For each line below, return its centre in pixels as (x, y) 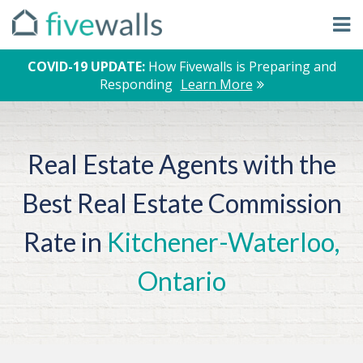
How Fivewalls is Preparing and (242, 67)
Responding (136, 85)
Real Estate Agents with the (181, 164)
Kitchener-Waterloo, (223, 242)
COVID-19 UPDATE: (88, 67)
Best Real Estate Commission (181, 203)
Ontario (181, 281)
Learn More (216, 85)
